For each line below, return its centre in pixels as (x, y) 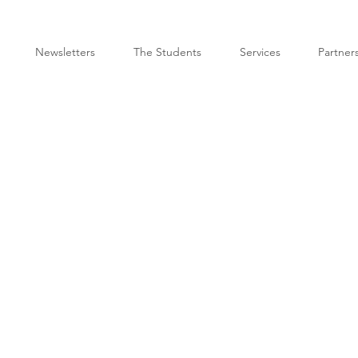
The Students (167, 52)
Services (260, 52)
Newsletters (65, 52)
